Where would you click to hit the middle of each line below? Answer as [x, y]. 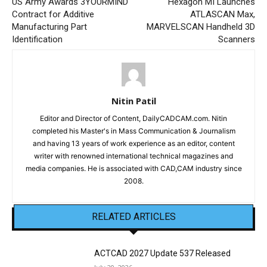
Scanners [236, 40]
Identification [37, 40]
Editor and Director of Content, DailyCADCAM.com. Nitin [133, 119]
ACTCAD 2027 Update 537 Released [163, 254]
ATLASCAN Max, [222, 15]
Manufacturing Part [49, 27]
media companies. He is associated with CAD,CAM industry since [133, 169]
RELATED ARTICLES [133, 217]
